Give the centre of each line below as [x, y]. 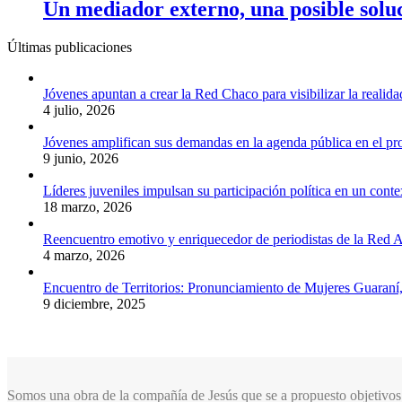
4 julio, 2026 [79, 109]
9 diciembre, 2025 [94, 303]
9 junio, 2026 [81, 158]
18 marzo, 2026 [87, 206]
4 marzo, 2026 [84, 255]
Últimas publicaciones [70, 47]
